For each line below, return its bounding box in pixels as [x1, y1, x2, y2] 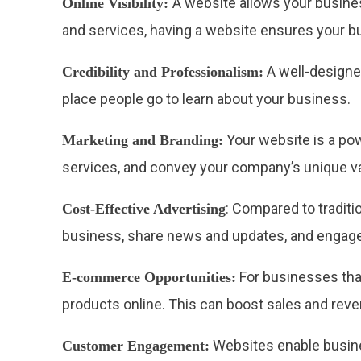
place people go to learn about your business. [62, 90, 351, 108]
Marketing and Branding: [62, 132, 224, 149]
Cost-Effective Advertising [62, 201, 226, 218]
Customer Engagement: [62, 338, 210, 355]
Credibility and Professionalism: [62, 64, 264, 81]
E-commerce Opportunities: [62, 269, 237, 286]
